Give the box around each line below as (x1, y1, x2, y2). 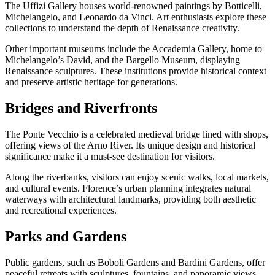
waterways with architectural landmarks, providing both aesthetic (5, 194, 256, 205)
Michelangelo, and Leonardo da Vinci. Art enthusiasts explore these (5, 12, 266, 23)
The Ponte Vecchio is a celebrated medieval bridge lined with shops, (5, 129, 268, 140)
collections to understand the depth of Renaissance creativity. (5, 23, 239, 34)
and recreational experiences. (5, 205, 117, 216)
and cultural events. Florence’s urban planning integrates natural (5, 183, 251, 194)
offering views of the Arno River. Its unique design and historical (5, 140, 255, 151)
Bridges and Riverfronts (5, 100, 157, 117)
